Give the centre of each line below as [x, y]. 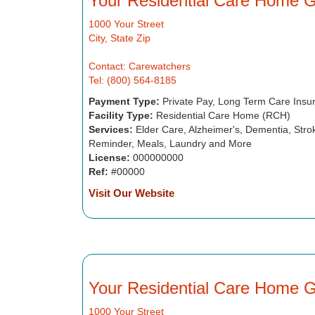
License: [109, 157]
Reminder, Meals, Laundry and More [170, 143]
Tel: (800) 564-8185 [132, 80]
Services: [110, 129]
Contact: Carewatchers [139, 66]
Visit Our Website [131, 193]
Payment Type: [124, 101]
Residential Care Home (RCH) [221, 115]
